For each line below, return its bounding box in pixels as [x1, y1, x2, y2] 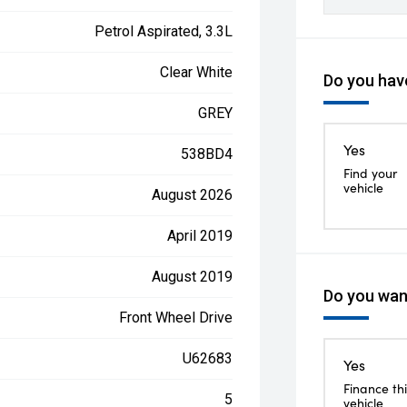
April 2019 [167, 227, 233, 244]
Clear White [160, 64, 233, 81]
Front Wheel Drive [119, 309, 233, 326]
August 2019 [152, 268, 233, 285]
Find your [343, 164, 398, 182]
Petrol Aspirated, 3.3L [94, 23, 233, 40]
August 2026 [152, 186, 233, 203]
